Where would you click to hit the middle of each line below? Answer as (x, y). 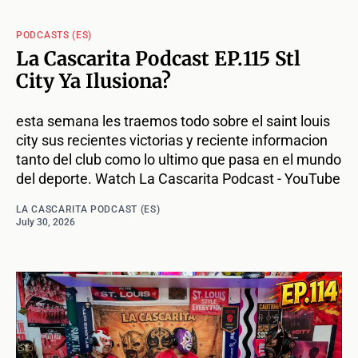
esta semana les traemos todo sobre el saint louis (173, 121)
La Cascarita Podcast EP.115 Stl (158, 59)
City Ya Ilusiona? (93, 82)
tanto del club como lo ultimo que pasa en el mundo (179, 160)
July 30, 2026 (46, 223)
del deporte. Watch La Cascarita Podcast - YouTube (178, 179)
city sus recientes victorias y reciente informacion (172, 141)
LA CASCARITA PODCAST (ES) (88, 210)
